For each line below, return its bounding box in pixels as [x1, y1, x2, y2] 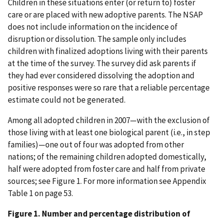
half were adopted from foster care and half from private [8, 163, 205, 174]
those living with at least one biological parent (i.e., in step [8, 127, 210, 138]
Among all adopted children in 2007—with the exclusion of [8, 114, 210, 126]
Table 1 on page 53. [8, 187, 73, 199]
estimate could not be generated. [8, 94, 126, 105]
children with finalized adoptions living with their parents [8, 45, 208, 56]
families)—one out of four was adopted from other [8, 139, 184, 150]
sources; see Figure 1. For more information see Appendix [8, 175, 206, 186]
